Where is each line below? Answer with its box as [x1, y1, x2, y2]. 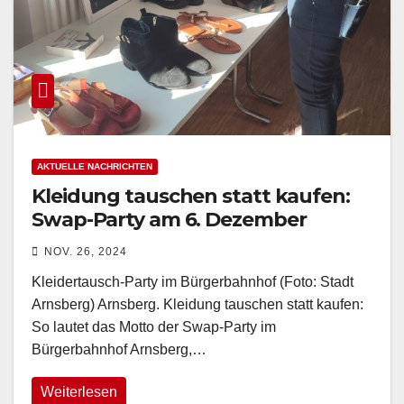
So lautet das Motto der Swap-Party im [32, 318, 276, 335]
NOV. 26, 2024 [44, 244, 127, 258]
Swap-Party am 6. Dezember [32, 207, 307, 232]
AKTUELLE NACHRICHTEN [37, 161, 152, 171]
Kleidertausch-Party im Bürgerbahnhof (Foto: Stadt [32, 273, 353, 289]
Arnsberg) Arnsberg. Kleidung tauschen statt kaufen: [32, 296, 363, 312]
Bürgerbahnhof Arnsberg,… [32, 341, 207, 357]
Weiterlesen [41, 383, 117, 399]
